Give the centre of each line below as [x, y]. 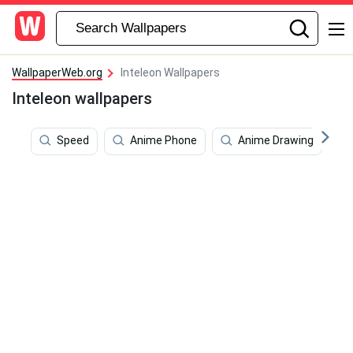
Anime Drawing [276, 141]
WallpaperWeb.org [57, 72]
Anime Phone [163, 141]
